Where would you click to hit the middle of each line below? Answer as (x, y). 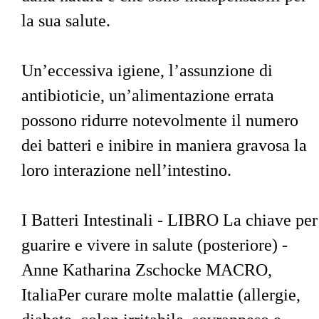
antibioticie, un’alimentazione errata (150, 95)
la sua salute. (66, 20)
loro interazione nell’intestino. (126, 170)
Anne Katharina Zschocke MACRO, (149, 270)
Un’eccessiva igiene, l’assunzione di (149, 70)
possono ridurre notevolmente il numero (162, 120)
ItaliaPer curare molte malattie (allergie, (163, 294)
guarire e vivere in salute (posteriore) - (157, 245)
